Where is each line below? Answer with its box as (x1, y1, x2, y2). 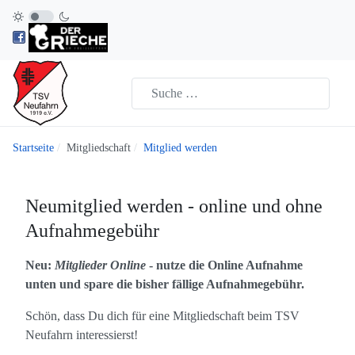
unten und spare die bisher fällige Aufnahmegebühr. (25, 277, 304, 292)
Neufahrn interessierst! (25, 328, 138, 342)
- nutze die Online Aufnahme (146, 258, 303, 273)
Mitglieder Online (55, 258, 146, 273)
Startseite (13, 142, 54, 155)
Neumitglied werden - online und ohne (25, 196, 323, 217)
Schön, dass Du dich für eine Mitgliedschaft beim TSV (25, 309, 300, 323)
